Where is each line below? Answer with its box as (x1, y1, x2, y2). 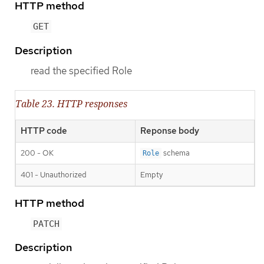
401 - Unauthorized (21, 169, 87, 180)
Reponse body (140, 124, 199, 137)
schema (161, 147, 190, 158)
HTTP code (21, 124, 67, 137)
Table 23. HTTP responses (15, 97, 127, 110)
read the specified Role (31, 64, 132, 77)
